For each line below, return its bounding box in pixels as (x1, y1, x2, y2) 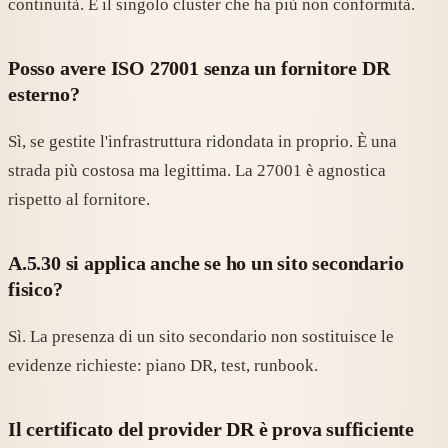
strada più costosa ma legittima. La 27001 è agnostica (8, 161, 386, 181)
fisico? (8, 278, 63, 301)
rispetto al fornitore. (8, 190, 150, 210)
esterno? (8, 83, 80, 106)
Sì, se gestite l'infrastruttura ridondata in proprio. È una (8, 132, 397, 152)
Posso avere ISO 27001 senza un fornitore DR (8, 57, 390, 80)
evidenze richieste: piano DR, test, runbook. (8, 356, 318, 376)
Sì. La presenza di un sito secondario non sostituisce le (8, 327, 394, 347)
